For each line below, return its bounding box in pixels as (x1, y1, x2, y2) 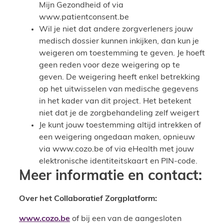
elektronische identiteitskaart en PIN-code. (39, 157, 197, 166)
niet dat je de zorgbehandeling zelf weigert (39, 109, 199, 118)
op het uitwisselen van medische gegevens (39, 85, 198, 94)
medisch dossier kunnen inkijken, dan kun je (39, 37, 199, 46)
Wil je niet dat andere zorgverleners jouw (39, 25, 193, 34)
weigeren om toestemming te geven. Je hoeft (39, 49, 205, 58)
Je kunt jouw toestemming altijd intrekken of (39, 121, 201, 130)
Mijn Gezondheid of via (39, 1, 123, 10)
